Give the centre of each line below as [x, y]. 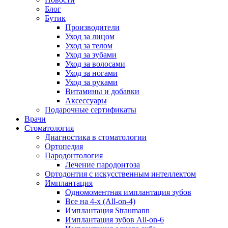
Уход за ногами [91, 73]
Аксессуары [86, 101]
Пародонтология [74, 155]
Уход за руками [91, 82]
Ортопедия [64, 146]
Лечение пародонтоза [103, 165]
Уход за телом [89, 46]
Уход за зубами [91, 55]
